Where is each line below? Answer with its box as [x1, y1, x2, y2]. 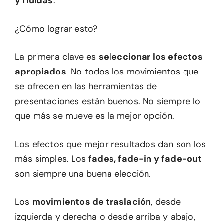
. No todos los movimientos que [66, 66, 199, 77]
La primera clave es [15, 51, 99, 63]
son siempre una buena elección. [15, 168, 151, 180]
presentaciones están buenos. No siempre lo [15, 95, 201, 107]
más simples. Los [15, 153, 89, 165]
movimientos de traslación [32, 196, 151, 208]
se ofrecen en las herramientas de [15, 80, 157, 92]
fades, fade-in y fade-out [88, 153, 202, 165]
